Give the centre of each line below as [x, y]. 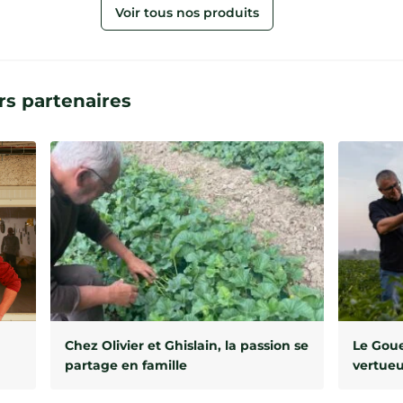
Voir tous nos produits [187, 13]
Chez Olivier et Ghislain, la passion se [187, 345]
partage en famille [126, 365]
